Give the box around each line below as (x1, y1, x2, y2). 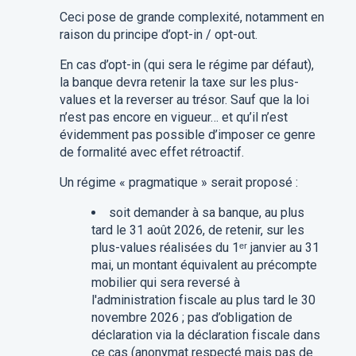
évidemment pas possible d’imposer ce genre (59, 127, 315, 143)
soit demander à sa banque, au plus (108, 205, 304, 221)
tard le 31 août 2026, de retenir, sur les (91, 222, 304, 238)
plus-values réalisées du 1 (91, 240, 239, 256)
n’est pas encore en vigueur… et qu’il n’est (59, 110, 288, 126)
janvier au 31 (246, 240, 319, 256)
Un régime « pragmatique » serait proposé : (59, 175, 298, 191)
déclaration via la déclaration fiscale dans (91, 327, 320, 343)
